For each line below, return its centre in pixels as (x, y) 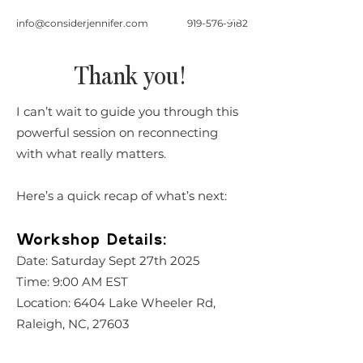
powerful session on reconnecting (117, 132)
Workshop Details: (92, 239)
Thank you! (130, 77)
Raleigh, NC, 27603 (73, 324)
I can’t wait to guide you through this (127, 111)
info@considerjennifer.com (82, 23)
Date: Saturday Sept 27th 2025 (108, 261)
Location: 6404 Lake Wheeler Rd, (116, 303)
